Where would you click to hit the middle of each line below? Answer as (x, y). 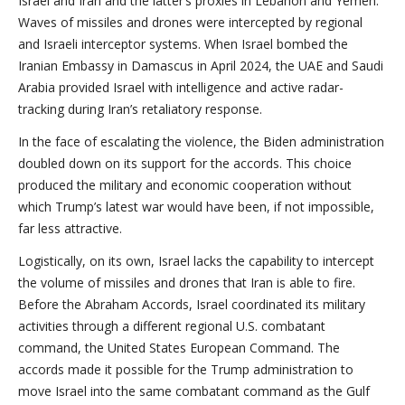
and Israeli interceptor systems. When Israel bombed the (183, 44)
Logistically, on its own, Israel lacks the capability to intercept (196, 261)
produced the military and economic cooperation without (185, 185)
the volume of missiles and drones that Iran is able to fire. (187, 283)
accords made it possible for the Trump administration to (186, 369)
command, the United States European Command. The (179, 348)
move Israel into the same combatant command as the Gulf (194, 391)
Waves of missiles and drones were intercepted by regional (190, 22)
